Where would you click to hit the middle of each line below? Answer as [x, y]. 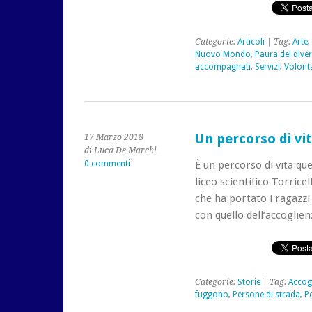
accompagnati [223, 67]
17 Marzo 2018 [114, 137]
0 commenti [107, 164]
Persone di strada [266, 295]
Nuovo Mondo [223, 54]
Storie [249, 282]
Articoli [251, 42]
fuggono [211, 295]
